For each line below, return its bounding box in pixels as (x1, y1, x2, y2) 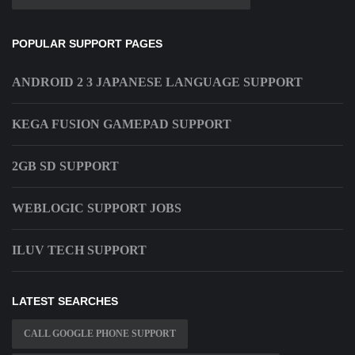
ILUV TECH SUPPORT (12, 243, 147, 258)
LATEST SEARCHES (12, 295, 118, 308)
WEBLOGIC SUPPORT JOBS (12, 201, 181, 216)
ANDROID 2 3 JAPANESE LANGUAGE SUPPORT (12, 75, 303, 90)
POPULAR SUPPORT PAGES (12, 37, 162, 51)
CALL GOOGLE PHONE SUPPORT (24, 328, 176, 340)
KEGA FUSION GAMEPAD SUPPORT (12, 117, 231, 132)
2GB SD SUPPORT (12, 159, 119, 174)
